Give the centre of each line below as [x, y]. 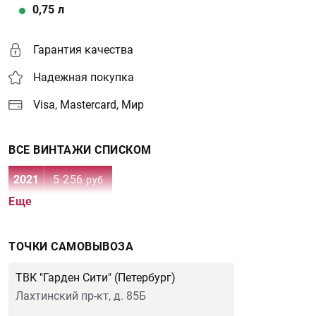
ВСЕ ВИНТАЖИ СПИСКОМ [80, 150]
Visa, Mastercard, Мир [89, 105]
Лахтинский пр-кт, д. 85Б [81, 296]
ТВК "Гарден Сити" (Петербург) [96, 278]
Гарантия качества [83, 50]
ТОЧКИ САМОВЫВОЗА [71, 247]
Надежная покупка [84, 77]
